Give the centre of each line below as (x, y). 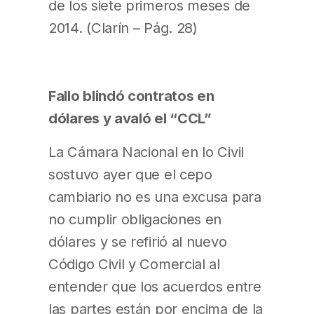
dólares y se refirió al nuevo (138, 241)
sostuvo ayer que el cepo (130, 174)
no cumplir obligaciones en (135, 219)
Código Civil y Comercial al (134, 264)
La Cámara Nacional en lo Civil (146, 151)
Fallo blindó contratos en (131, 95)
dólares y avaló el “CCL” (130, 118)
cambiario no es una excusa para (155, 196)
